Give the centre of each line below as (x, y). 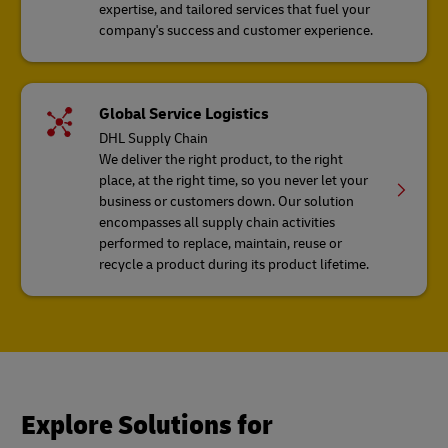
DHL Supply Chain (154, 139)
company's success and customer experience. (238, 31)
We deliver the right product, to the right (221, 160)
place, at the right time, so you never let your (234, 181)
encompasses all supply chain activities (217, 223)
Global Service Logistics (184, 114)
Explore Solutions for (147, 426)
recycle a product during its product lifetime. (234, 265)
